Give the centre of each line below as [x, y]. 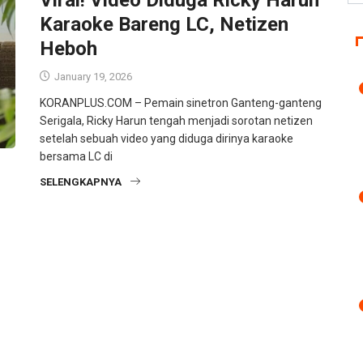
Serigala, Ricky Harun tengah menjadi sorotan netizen [176, 120]
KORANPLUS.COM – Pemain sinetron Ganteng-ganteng [181, 102]
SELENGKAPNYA [81, 181]
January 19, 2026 [92, 76]
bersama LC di [76, 156]
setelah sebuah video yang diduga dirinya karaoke [167, 138]
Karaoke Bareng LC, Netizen [164, 24]
